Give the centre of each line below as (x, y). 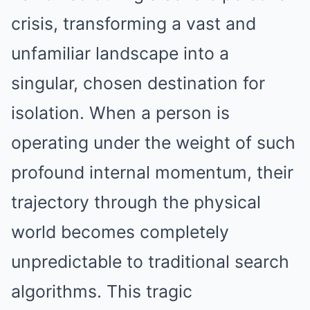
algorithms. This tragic (102, 291)
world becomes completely (120, 232)
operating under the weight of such (153, 143)
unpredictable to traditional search (150, 262)
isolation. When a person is (120, 113)
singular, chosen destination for (138, 83)
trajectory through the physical (136, 202)
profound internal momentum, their (152, 172)
